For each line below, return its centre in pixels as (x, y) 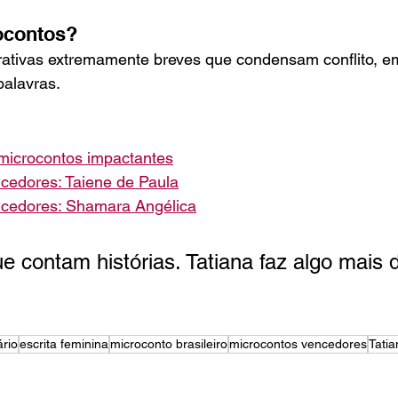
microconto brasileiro (169, 344)
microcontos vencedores (298, 344)
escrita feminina (64, 344)
